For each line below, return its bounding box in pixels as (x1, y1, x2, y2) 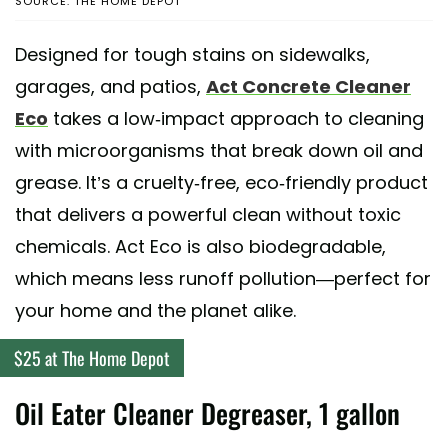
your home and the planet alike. (15, 297, 296, 323)
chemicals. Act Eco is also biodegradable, (15, 233, 386, 259)
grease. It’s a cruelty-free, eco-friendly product (15, 169, 428, 195)
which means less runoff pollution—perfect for (15, 265, 431, 291)
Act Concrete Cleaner (206, 73, 411, 99)
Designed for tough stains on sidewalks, (15, 41, 370, 67)
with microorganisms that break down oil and (15, 137, 423, 163)
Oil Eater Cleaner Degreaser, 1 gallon (15, 392, 400, 433)
